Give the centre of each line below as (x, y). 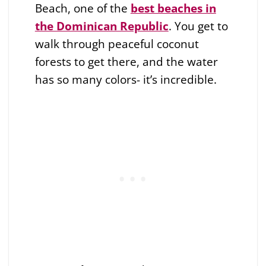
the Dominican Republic (102, 26)
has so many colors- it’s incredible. (127, 79)
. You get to (198, 26)
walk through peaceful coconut (117, 43)
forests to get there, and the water (126, 61)
